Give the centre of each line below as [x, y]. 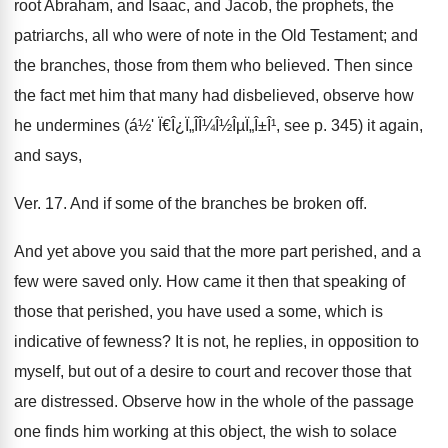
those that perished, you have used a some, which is [198, 311]
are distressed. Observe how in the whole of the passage [214, 401]
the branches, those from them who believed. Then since [213, 65]
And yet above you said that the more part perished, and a [217, 251]
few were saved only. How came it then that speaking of [209, 281]
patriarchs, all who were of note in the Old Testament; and [216, 35]
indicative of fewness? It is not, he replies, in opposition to [216, 341]
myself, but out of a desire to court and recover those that [212, 371]
